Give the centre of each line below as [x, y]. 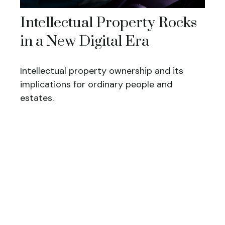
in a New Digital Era [85, 42]
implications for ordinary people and [96, 85]
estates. [37, 98]
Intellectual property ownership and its [102, 71]
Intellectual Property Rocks [108, 23]
